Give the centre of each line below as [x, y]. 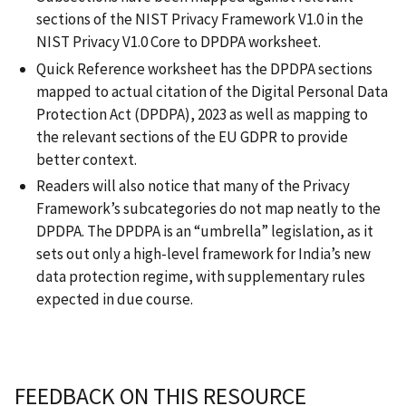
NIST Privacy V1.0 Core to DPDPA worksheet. [180, 42]
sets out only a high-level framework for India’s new [203, 253]
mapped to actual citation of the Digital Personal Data [212, 91]
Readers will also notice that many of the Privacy [193, 185]
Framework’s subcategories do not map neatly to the [208, 208]
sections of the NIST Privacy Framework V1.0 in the [200, 19]
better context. [88, 159]
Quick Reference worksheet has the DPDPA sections [204, 68]
